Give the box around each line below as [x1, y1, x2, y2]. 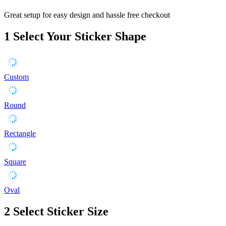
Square [4, 157, 26, 166]
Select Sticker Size [13, 204, 108, 218]
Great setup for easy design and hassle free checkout [4, 10, 170, 19]
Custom [4, 72, 29, 81]
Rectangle [4, 129, 36, 138]
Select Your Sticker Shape [13, 29, 146, 43]
